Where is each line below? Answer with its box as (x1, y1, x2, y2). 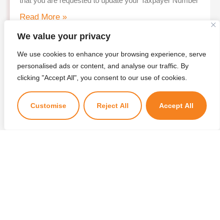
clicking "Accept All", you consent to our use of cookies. (17, 74, 187, 82)
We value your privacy (17, 31, 110, 41)
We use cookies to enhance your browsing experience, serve (17, 50, 206, 58)
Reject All (97, 102, 129, 110)
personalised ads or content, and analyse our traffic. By (17, 62, 189, 70)
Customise (30, 102, 66, 110)
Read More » (20, 12, 67, 22)
